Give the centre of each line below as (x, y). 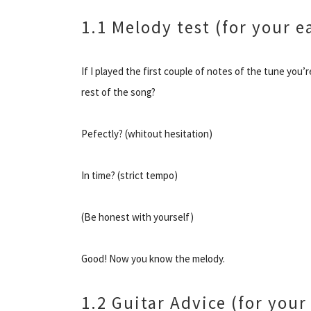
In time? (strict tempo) (129, 175)
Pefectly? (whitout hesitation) (147, 133)
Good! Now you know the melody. (153, 258)
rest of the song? (118, 92)
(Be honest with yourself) (137, 217)
